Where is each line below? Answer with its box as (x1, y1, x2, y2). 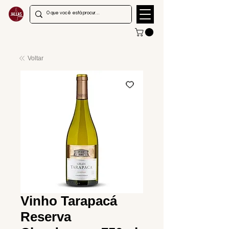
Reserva (20, 209, 71, 225)
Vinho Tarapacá (20, 193, 117, 209)
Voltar (28, 55, 43, 62)
